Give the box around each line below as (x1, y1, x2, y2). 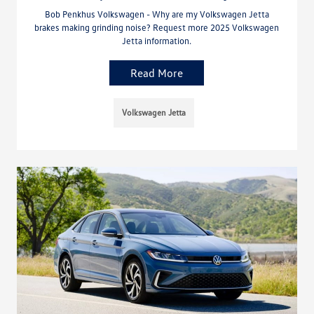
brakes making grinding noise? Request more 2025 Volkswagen (34, 22, 280, 34)
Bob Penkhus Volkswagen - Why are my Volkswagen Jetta (44, 8, 269, 20)
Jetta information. (122, 35, 192, 47)
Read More (130, 66, 184, 81)
